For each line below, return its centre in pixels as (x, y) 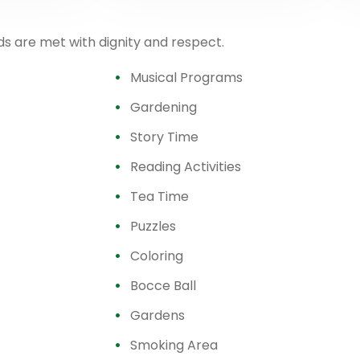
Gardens (157, 315)
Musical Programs (186, 78)
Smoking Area (174, 345)
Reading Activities (186, 167)
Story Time (164, 137)
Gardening (164, 107)
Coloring (157, 256)
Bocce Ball (163, 286)
